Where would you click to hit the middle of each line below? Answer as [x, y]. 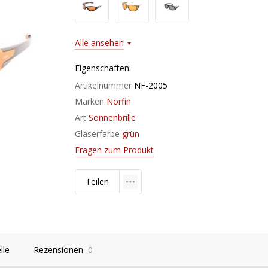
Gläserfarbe [97, 134]
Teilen [97, 182]
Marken [89, 101]
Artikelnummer [103, 85]
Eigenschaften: [103, 68]
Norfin [119, 101]
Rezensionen [58, 250]
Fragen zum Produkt [114, 150]
